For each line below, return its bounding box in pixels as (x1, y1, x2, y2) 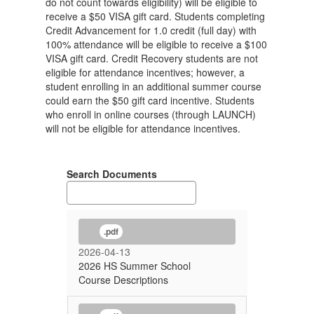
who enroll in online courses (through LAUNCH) (46, 107, 256, 121)
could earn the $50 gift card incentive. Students (46, 93, 254, 107)
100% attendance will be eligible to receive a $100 (46, 37, 267, 51)
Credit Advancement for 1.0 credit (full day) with (46, 23, 257, 37)
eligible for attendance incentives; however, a (46, 65, 245, 79)
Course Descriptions (78, 273, 168, 287)
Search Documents (67, 167, 157, 181)
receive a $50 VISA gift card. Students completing (46, 9, 265, 23)
